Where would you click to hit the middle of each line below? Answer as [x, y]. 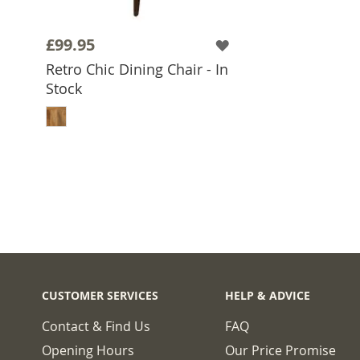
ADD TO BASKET [150, 100]
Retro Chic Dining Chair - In [137, 69]
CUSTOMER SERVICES [100, 295]
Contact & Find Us [96, 326]
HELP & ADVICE [268, 295]
